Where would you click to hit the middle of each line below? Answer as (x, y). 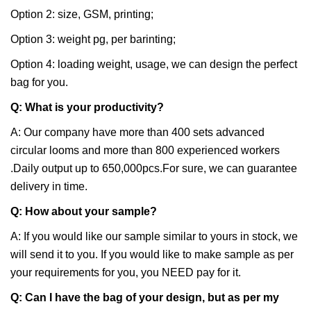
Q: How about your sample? (84, 211)
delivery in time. (49, 186)
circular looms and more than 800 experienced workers (145, 150)
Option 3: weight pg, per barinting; (93, 39)
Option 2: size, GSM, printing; (82, 14)
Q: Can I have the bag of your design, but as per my (145, 297)
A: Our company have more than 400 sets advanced (137, 132)
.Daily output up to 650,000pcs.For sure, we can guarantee (154, 168)
